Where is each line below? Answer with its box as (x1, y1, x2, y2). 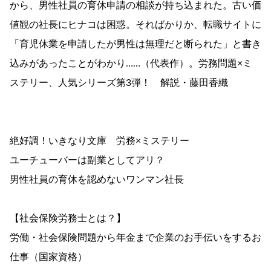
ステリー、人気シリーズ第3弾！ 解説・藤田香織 (10, 78, 228, 88)
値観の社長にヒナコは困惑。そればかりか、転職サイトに (10, 20, 261, 30)
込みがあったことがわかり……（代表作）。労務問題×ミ (10, 59, 252, 69)
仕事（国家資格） (10, 252, 87, 263)
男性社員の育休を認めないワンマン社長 (10, 175, 184, 185)
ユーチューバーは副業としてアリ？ (10, 155, 165, 166)
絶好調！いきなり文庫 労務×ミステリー (10, 136, 189, 146)
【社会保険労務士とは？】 (10, 214, 126, 224)
